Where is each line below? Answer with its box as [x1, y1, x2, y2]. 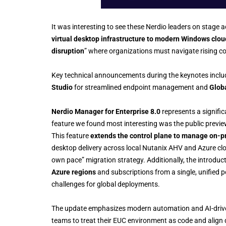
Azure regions [51, 167, 96, 176]
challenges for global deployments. [51, 180, 160, 188]
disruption [51, 46, 84, 55]
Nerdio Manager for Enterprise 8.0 [51, 107, 160, 116]
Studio [51, 83, 73, 91]
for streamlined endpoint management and [73, 83, 209, 91]
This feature [51, 131, 90, 140]
